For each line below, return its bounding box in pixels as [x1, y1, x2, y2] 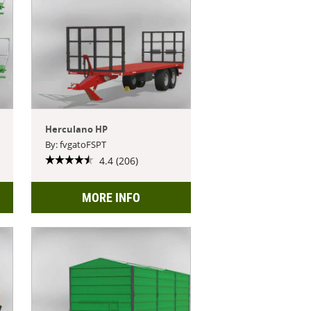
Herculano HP [45, 122, 108, 135]
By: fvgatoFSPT [45, 137, 107, 151]
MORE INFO [81, 190, 140, 205]
